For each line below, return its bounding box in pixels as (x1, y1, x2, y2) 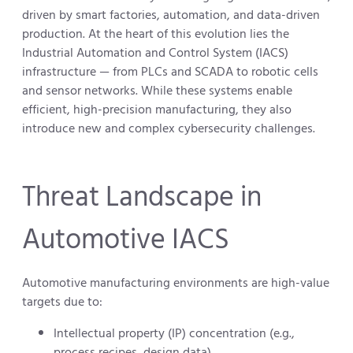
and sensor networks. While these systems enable (22, 80, 292, 102)
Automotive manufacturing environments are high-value (22, 273, 329, 294)
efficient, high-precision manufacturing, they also (22, 99, 292, 121)
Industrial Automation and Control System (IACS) (22, 43, 288, 64)
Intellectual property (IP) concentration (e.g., (54, 323, 295, 344)
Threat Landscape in (22, 174, 262, 221)
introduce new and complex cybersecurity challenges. (22, 118, 315, 139)
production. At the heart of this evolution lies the (22, 24, 289, 45)
